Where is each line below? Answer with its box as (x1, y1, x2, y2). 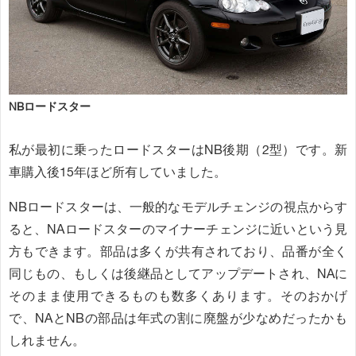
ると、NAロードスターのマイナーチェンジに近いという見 (9, 221, 347, 238)
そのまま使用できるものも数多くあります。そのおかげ (9, 288, 347, 305)
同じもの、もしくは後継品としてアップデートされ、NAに (9, 265, 347, 283)
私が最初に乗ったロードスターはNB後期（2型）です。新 (9, 141, 347, 159)
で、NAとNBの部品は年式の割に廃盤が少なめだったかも (9, 310, 347, 327)
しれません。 (9, 332, 85, 350)
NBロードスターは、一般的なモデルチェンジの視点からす (9, 199, 347, 216)
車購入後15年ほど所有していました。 (9, 164, 226, 181)
